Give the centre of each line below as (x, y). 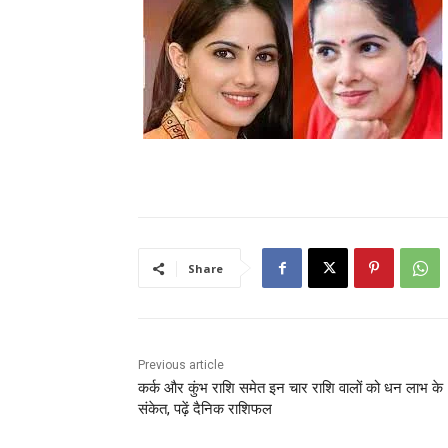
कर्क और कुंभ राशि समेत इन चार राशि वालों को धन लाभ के (290, 388)
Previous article (181, 365)
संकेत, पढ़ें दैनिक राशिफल (205, 409)
